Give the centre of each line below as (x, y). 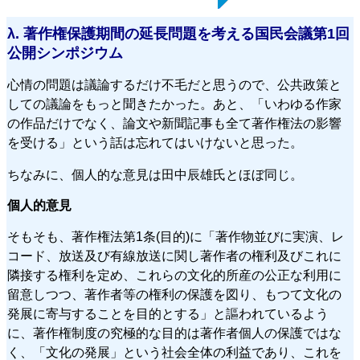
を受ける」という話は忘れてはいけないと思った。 (155, 143)
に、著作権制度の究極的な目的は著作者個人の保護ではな (174, 333)
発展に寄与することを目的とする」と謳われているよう (168, 314)
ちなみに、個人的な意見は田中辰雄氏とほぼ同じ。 (155, 175)
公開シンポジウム (65, 53)
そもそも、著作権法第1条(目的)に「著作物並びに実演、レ (176, 237)
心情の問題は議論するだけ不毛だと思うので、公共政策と (174, 85)
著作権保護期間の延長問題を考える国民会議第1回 (186, 34)
